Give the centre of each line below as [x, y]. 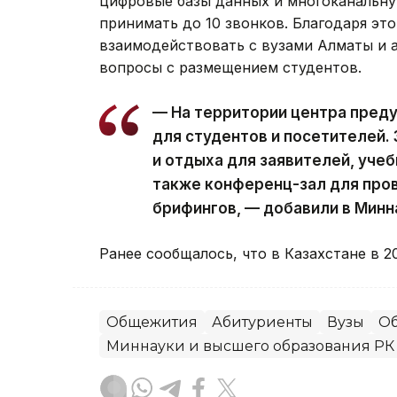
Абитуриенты [262, 323]
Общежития [152, 323]
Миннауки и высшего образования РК [250, 346]
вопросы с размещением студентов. [230, 68]
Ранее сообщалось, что [185, 254]
